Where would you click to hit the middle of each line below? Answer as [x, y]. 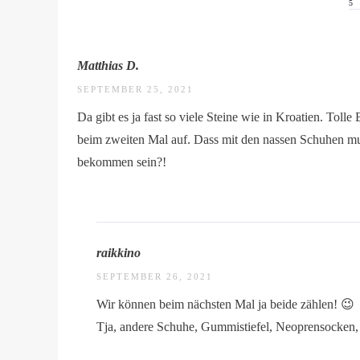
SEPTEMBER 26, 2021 [155, 276]
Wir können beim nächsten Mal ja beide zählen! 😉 [225, 304]
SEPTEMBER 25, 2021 [135, 89]
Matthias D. [108, 65]
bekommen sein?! [122, 162]
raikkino [119, 253]
